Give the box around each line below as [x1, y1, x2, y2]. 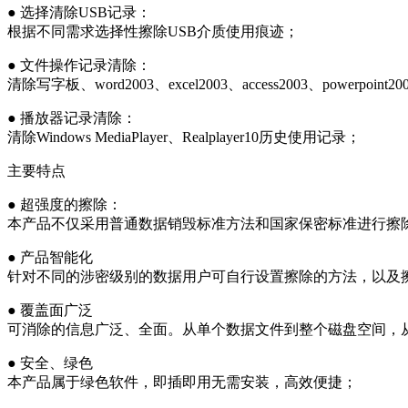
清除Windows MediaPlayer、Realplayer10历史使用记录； [7, 128, 361, 145]
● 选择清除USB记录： [7, 4, 151, 20]
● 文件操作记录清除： [7, 56, 151, 73]
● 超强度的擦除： [7, 196, 122, 212]
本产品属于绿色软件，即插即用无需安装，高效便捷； [7, 373, 357, 390]
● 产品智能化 [7, 249, 93, 265]
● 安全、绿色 [7, 354, 93, 371]
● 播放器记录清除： [7, 109, 137, 126]
